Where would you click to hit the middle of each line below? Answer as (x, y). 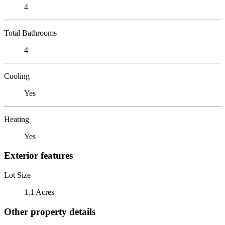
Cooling (17, 76)
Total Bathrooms (30, 33)
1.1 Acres (39, 192)
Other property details (50, 211)
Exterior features (38, 156)
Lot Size (17, 175)
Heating (17, 119)
